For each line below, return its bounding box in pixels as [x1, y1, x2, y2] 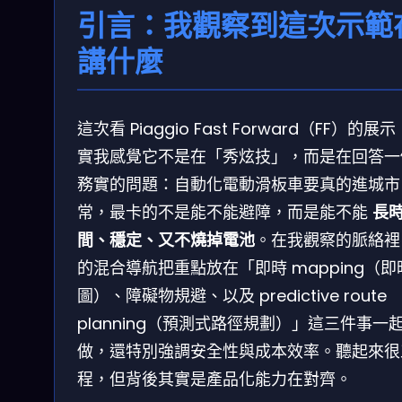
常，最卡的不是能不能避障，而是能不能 [77, 200, 372, 223]
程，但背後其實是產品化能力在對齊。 [77, 367, 352, 390]
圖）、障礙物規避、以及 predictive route [77, 284, 387, 307]
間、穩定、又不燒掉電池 [77, 228, 255, 251]
